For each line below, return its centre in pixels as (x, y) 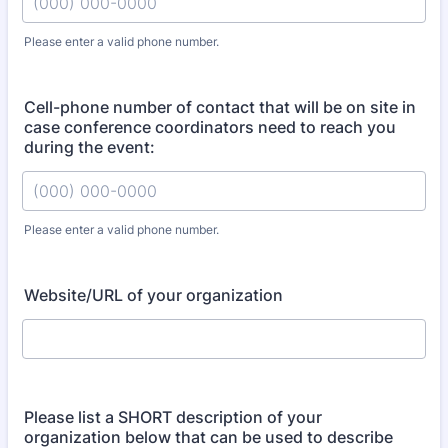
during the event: (89, 147)
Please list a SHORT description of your (173, 417)
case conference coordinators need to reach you (210, 127)
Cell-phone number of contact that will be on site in (220, 107)
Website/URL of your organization (153, 295)
